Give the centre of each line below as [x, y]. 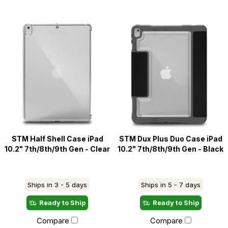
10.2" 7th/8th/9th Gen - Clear [58, 149]
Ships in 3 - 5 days [58, 184]
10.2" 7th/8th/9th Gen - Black [171, 149]
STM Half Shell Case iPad [57, 139]
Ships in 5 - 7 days [170, 184]
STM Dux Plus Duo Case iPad [170, 139]
